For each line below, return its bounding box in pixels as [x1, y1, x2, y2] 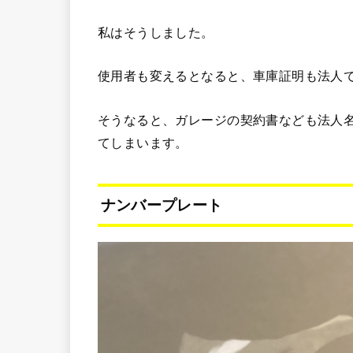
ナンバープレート [100, 196, 223, 214]
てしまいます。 [98, 135, 188, 150]
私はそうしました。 [98, 24, 214, 39]
